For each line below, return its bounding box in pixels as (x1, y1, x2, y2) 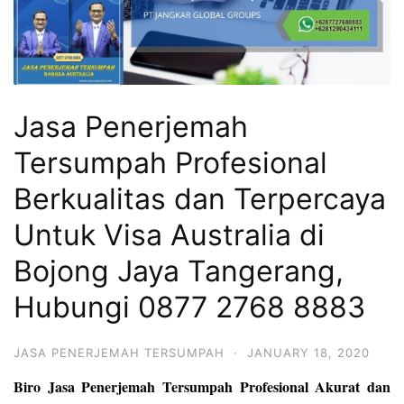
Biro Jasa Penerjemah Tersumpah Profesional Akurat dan (14, 376, 390, 398)
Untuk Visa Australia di (14, 217, 325, 253)
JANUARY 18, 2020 (247, 345, 370, 361)
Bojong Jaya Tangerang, (14, 253, 344, 289)
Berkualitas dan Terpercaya (14, 181, 386, 217)
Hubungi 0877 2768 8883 (14, 289, 365, 326)
